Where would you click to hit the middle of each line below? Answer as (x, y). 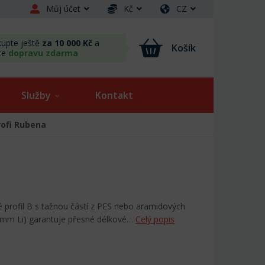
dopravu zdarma (43, 53)
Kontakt (114, 96)
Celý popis (155, 219)
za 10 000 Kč (67, 43)
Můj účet (63, 9)
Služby (36, 96)
